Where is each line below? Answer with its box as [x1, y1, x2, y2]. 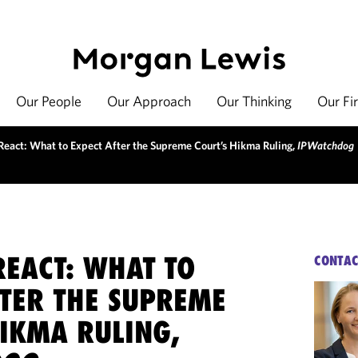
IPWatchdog [297, 138, 354, 153]
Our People [16, 92, 82, 110]
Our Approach [107, 92, 191, 110]
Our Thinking [217, 92, 292, 110]
